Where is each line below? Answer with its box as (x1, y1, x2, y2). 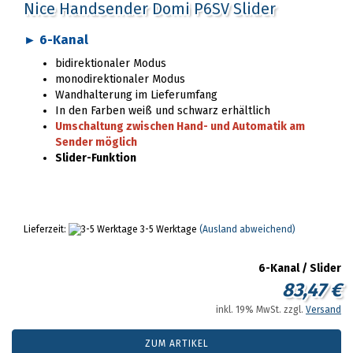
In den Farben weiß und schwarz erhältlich (55, 104, 270, 117)
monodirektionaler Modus (55, 72, 185, 86)
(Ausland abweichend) (199, 224, 295, 235)
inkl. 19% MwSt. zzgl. (216, 304, 306, 315)
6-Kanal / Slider (258, 262, 341, 275)
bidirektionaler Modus (55, 57, 166, 70)
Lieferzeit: (24, 224, 69, 235)
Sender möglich (55, 136, 137, 149)
